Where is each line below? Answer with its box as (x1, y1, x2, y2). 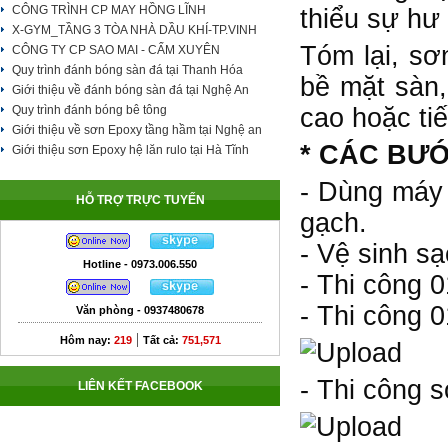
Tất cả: (142, 334, 182, 346)
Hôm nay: (59, 334, 114, 346)
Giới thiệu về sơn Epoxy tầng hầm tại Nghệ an (12, 123, 262, 137)
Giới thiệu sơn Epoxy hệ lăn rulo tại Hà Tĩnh (12, 143, 249, 157)
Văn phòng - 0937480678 (76, 304, 204, 316)
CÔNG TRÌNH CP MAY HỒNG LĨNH (12, 3, 206, 17)
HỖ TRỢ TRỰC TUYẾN (75, 193, 205, 207)
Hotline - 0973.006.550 (83, 258, 197, 270)
